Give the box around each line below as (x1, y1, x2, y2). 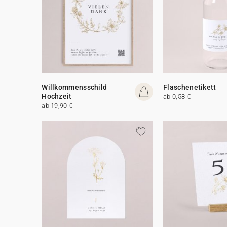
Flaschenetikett (163, 83, 216, 91)
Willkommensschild (42, 83, 107, 91)
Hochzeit (42, 92, 72, 100)
